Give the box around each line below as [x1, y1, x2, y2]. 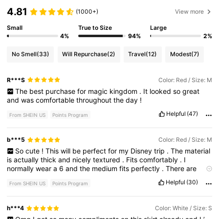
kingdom [109, 87, 139, 96]
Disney [130, 147, 154, 155]
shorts [30, 173, 52, 182]
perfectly [131, 164, 162, 173]
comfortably [139, 155, 180, 164]
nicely [72, 155, 93, 164]
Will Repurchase [62, 50, 108, 58]
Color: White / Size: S [154, 204, 212, 212]
